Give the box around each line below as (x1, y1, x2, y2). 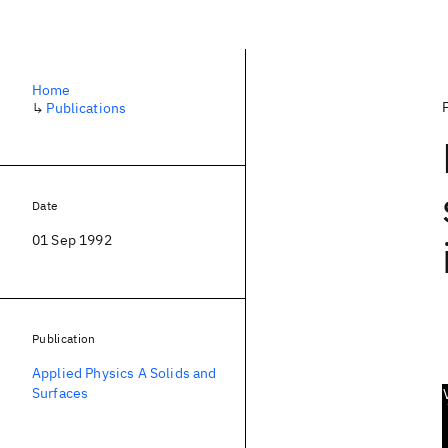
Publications (46, 99, 127, 117)
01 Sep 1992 (32, 231, 112, 249)
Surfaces (32, 384, 89, 402)
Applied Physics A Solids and (32, 364, 217, 382)
